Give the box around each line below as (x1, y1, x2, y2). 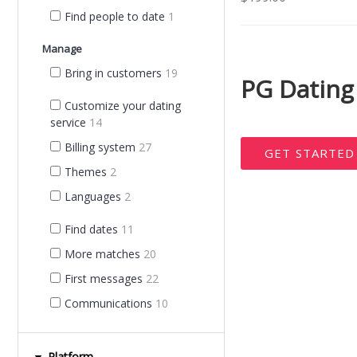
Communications (65, 296, 152, 311)
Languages (65, 189, 121, 204)
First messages (65, 271, 143, 286)
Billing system (65, 139, 135, 155)
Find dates (65, 222, 118, 237)
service (50, 115, 86, 130)
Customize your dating (65, 98, 181, 113)
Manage (42, 41, 82, 56)
